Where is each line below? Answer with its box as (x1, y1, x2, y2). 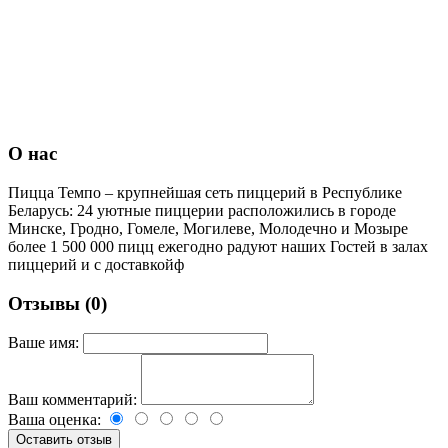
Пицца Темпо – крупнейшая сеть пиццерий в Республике (8, 183, 402, 201)
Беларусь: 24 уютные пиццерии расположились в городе (8, 201, 396, 219)
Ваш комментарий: (8, 391, 137, 409)
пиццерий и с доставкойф (8, 255, 184, 273)
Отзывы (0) (8, 292, 107, 314)
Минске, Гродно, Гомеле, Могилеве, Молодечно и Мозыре (8, 219, 408, 237)
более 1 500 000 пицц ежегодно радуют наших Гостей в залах (8, 237, 428, 255)
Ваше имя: (8, 334, 79, 352)
